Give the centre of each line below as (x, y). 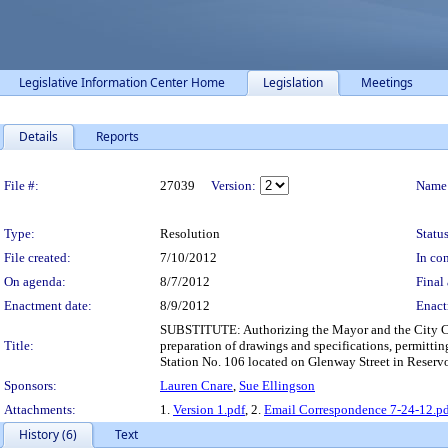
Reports (117, 136)
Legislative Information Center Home (122, 82)
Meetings (387, 82)
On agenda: (35, 281)
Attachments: (40, 409)
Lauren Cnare (196, 385)
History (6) (48, 434)
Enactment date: (48, 305)
